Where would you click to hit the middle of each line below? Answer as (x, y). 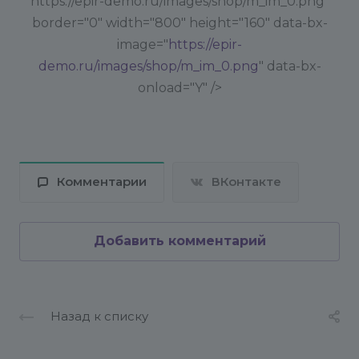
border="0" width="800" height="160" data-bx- (179, 23)
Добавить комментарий (179, 241)
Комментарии (102, 182)
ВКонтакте (246, 182)
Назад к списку (99, 316)
